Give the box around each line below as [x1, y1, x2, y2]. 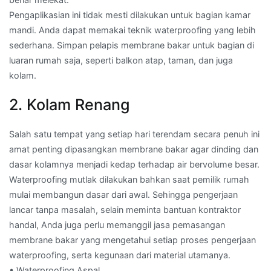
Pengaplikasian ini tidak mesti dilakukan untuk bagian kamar [9, 10, 250, 21]
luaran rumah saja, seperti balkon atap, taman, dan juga [9, 55, 233, 66]
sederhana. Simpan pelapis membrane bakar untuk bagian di [9, 40, 254, 51]
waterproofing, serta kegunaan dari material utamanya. [9, 250, 230, 261]
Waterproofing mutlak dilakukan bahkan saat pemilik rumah [9, 174, 249, 185]
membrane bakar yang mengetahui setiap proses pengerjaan [9, 235, 256, 246]
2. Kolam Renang [9, 96, 130, 114]
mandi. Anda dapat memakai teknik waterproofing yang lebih [9, 25, 256, 36]
